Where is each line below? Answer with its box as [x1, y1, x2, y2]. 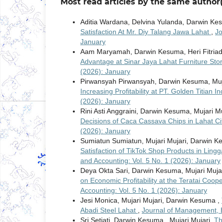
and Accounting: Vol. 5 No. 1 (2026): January [80, 157, 221, 165]
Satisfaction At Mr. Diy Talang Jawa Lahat [80, 28, 211, 36]
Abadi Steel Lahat [80, 206, 138, 215]
